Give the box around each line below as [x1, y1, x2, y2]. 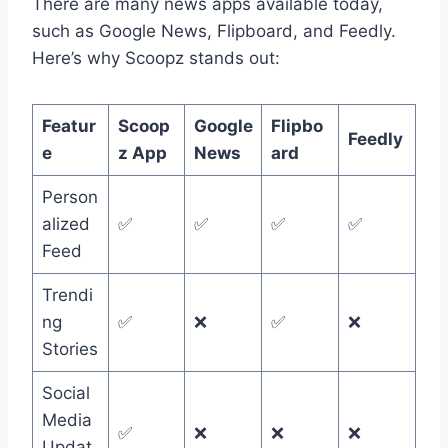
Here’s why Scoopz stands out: [32, 48, 280, 69]
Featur [41, 116, 96, 137]
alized [41, 214, 90, 235]
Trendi [41, 285, 93, 306]
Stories [41, 339, 98, 360]
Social [41, 383, 90, 404]
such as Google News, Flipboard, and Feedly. [32, 21, 396, 42]
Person [41, 187, 98, 208]
